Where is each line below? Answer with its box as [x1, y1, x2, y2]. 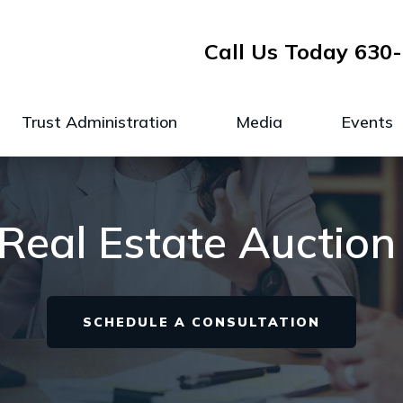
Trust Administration [22, 111, 177, 132]
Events [341, 111, 393, 132]
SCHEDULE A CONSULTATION [83, 314, 320, 330]
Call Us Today [204, 38, 354, 65]
